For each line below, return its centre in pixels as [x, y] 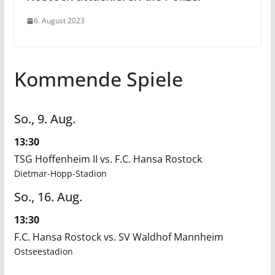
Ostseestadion [43, 252]
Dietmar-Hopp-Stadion [60, 174]
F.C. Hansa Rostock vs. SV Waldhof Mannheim [118, 237]
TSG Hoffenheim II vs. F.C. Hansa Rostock [108, 159]
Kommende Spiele [98, 79]
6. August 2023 [59, 21]
